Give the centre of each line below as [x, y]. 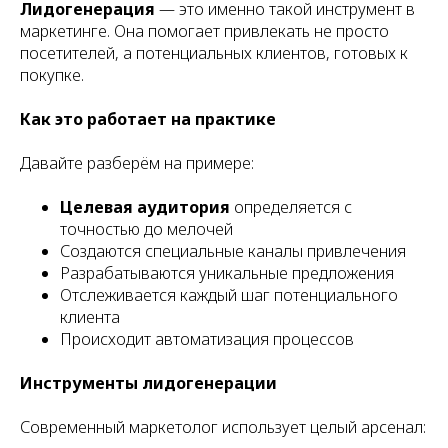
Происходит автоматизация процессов [207, 339]
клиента [90, 317]
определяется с [291, 207]
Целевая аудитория [145, 207]
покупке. [52, 75]
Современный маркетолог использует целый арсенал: [223, 427]
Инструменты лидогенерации [148, 383]
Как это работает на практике [148, 119]
